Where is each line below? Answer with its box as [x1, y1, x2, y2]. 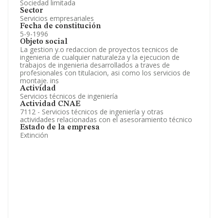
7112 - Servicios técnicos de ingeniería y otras [20, 107, 163, 116]
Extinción [20, 130, 48, 140]
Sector [20, 7, 43, 15]
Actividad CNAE [20, 100, 80, 108]
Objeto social [20, 38, 68, 46]
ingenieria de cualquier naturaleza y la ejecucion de [20, 53, 180, 62]
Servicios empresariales [20, 14, 94, 23]
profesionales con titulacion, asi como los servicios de [20, 68, 190, 77]
